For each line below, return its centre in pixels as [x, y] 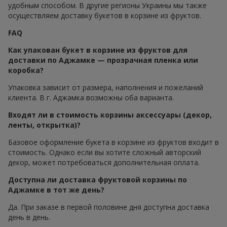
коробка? [26, 70]
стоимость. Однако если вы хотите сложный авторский [105, 153]
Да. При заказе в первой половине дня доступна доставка [109, 207]
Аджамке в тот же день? [56, 190]
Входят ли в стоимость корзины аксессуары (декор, [110, 115]
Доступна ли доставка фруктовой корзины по [98, 180]
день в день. [29, 217]
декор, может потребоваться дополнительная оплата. [104, 163]
